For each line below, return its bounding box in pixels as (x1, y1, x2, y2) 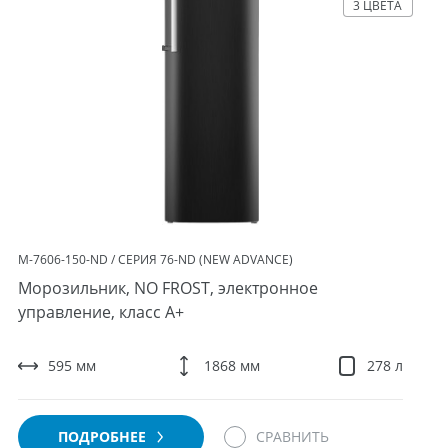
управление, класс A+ (18, 301, 185, 323)
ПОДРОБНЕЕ (58, 427, 151, 446)
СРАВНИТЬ (256, 427, 330, 446)
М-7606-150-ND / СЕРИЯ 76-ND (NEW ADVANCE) (18, 251, 294, 268)
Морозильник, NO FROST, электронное (18, 277, 319, 299)
